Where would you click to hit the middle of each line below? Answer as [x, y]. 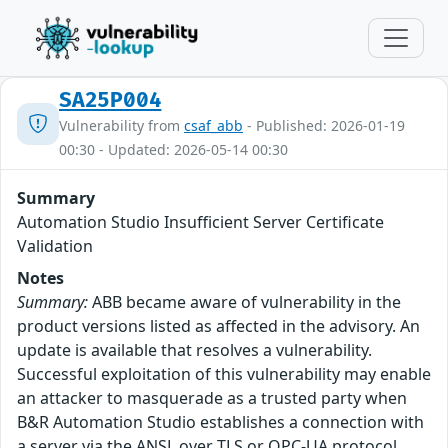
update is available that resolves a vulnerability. [194, 350]
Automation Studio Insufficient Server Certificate [200, 222]
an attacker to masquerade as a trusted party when [212, 398]
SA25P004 [110, 100]
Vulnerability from [121, 125]
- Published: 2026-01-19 [324, 125]
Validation [55, 246]
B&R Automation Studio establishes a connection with [220, 422]
